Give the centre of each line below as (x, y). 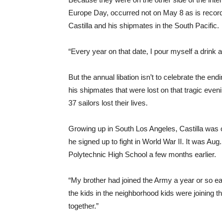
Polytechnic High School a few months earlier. (142, 154)
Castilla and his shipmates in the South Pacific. (144, 26)
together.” (83, 206)
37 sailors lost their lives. (108, 103)
